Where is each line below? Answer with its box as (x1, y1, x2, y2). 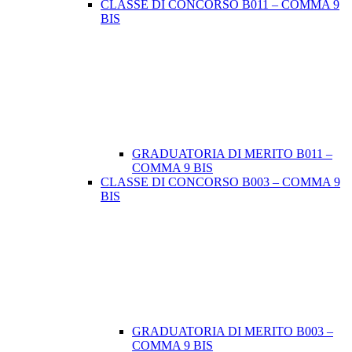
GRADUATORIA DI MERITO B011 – (132, 147, 332, 161)
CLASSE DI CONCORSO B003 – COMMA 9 (101, 175, 340, 189)
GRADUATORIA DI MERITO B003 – (132, 324, 333, 339)
